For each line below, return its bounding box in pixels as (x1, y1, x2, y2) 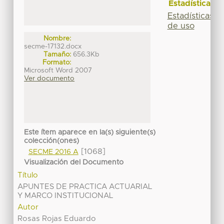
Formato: (42, 58, 71, 66)
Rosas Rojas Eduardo (17, 215, 96, 223)
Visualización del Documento (24, 159, 124, 166)
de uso (167, 21, 194, 30)
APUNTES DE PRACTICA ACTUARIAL (17, 183, 152, 191)
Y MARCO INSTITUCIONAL (17, 192, 113, 200)
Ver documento (24, 74, 75, 82)
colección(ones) (24, 137, 79, 144)
